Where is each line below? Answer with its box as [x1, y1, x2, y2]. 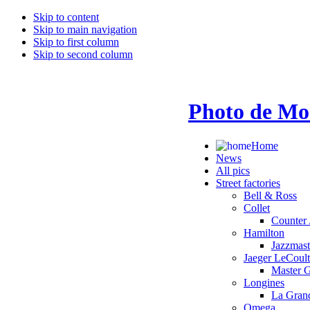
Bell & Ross [244, 189, 297, 201]
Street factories [216, 176, 280, 189]
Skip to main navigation [33, 24, 137, 35]
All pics [216, 164, 250, 176]
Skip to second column [33, 48, 133, 60]
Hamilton [244, 226, 284, 239]
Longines [244, 276, 284, 289]
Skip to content [33, 11, 99, 23]
